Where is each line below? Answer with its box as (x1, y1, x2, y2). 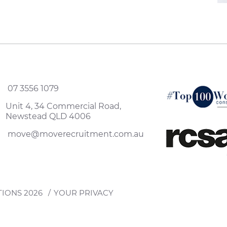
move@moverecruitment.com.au (7, 129, 144, 139)
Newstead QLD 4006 (5, 111, 91, 122)
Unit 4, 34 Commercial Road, (5, 101, 121, 111)
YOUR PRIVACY (54, 187, 113, 198)
